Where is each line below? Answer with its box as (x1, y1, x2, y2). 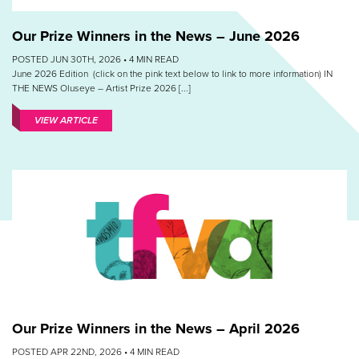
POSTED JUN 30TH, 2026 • (12, 53, 129, 65)
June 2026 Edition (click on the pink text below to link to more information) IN (12, 67, 333, 79)
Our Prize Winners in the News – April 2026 (12, 320, 300, 338)
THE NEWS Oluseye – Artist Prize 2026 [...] (12, 82, 191, 94)
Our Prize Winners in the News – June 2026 (12, 26, 300, 45)
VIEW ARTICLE (34, 115, 98, 127)
